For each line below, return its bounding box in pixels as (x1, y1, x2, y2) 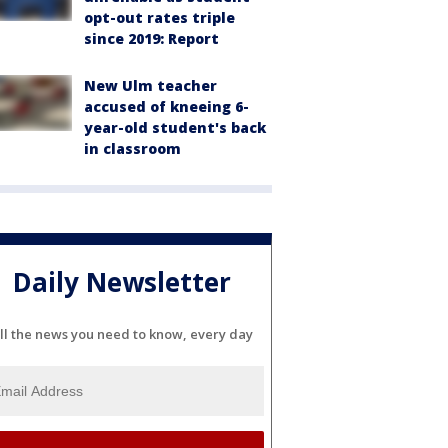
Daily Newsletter (13, 264, 231, 301)
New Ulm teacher (84, 76, 217, 95)
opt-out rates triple (84, 8, 235, 27)
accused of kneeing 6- (84, 97, 249, 116)
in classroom (84, 139, 181, 158)
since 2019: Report (84, 29, 219, 48)
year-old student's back (84, 118, 266, 137)
